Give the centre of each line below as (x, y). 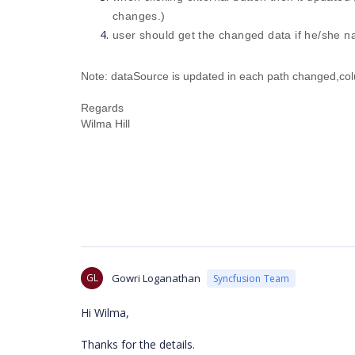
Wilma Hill (105, 124)
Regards (102, 108)
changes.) (139, 16)
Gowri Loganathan (156, 278)
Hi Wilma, (105, 313)
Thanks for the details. (138, 344)
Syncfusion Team (251, 278)
